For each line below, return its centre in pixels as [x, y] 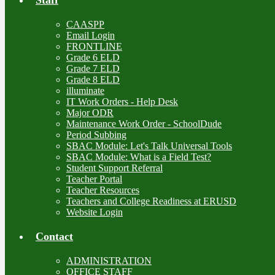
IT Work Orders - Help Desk [122, 101]
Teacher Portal [94, 179]
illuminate [85, 90]
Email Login [91, 35]
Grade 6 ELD [93, 57]
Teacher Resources [103, 190]
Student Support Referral [114, 168]
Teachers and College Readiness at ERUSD [151, 201]
